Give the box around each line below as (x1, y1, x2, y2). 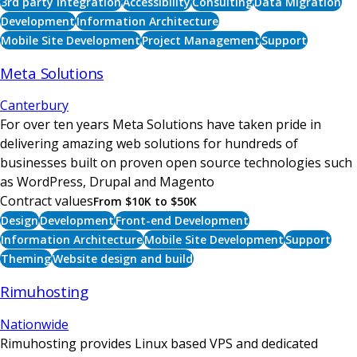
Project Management (142, 32, 260, 48)
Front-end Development (116, 213, 249, 229)
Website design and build (53, 251, 193, 267)
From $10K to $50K (93, 194, 197, 210)
